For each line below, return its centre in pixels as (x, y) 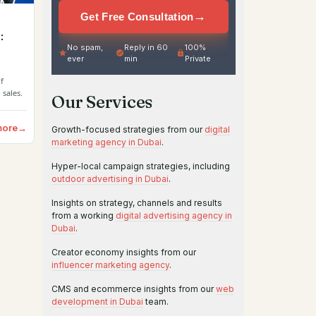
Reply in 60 (146, 47)
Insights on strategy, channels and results (137, 203)
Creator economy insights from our (124, 252)
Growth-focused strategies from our (128, 129)
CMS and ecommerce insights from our (134, 289)
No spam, (85, 47)
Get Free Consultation (137, 16)
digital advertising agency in (174, 215)
